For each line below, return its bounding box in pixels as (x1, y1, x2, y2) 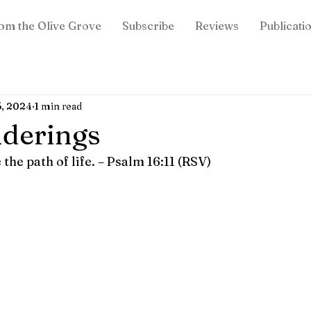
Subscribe (122, 19, 174, 33)
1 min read (35, 99, 82, 112)
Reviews (195, 19, 239, 33)
